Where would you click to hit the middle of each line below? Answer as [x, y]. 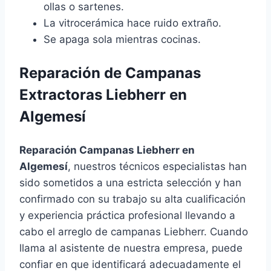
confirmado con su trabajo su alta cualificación [132, 199]
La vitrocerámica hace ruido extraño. [132, 23]
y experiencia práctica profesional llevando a [127, 216]
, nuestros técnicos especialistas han [157, 167]
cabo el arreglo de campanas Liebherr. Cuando [134, 232]
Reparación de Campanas [110, 73]
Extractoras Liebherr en [103, 95]
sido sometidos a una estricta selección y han [130, 183]
